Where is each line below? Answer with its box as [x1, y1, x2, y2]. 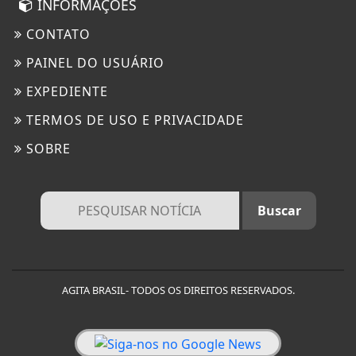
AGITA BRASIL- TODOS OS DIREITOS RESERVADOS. [61, 283, 295, 298]
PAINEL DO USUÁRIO [22, 54, 164, 72]
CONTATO [22, 25, 91, 44]
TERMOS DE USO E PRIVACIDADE [22, 111, 244, 130]
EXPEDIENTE [22, 83, 108, 101]
